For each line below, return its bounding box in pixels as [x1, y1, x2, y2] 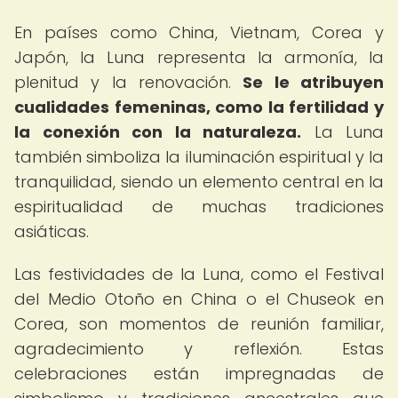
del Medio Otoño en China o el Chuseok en [14, 288, 384, 310]
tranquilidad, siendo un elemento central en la [14, 171, 384, 193]
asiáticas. [14, 220, 89, 243]
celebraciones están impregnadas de [14, 362, 384, 385]
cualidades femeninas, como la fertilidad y [14, 96, 384, 118]
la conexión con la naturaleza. [14, 121, 301, 143]
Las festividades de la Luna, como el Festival [14, 263, 384, 285]
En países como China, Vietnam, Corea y [14, 21, 384, 44]
